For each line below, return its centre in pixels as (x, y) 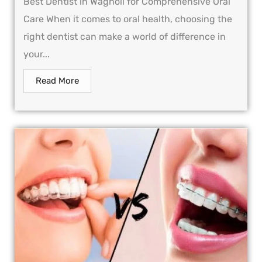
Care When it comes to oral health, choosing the (128, 19)
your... (37, 54)
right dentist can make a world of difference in (125, 37)
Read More (57, 81)
